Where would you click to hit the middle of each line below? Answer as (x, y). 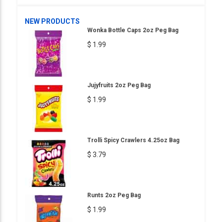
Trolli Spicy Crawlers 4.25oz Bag (133, 140)
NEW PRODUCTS (52, 21)
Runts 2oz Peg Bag (114, 195)
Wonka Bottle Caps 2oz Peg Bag (133, 30)
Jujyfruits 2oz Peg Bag (119, 85)
